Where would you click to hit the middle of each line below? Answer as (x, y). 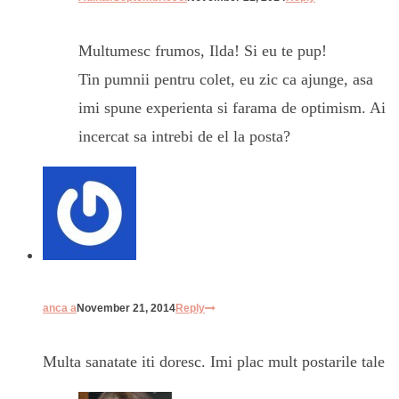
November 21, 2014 (126, 309)
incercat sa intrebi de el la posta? (184, 137)
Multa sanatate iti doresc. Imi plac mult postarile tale (214, 362)
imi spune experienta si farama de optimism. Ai (232, 108)
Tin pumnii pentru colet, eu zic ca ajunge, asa (226, 80)
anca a (60, 309)
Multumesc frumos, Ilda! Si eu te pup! (203, 51)
